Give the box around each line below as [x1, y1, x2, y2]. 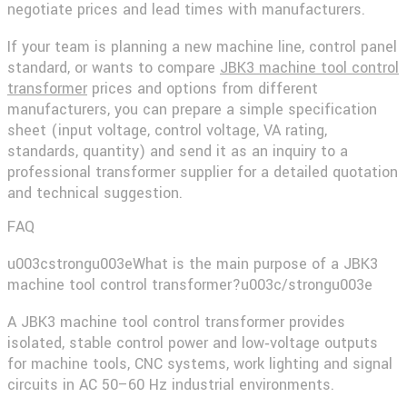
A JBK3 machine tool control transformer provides [7, 312, 345, 333]
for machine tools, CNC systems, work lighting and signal [7, 353, 392, 375]
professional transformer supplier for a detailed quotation [7, 161, 398, 183]
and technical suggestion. [7, 182, 183, 203]
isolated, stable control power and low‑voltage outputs [7, 333, 378, 354]
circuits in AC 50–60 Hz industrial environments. [7, 374, 334, 396]
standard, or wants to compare [7, 56, 220, 78]
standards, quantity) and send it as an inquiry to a [7, 140, 348, 162]
